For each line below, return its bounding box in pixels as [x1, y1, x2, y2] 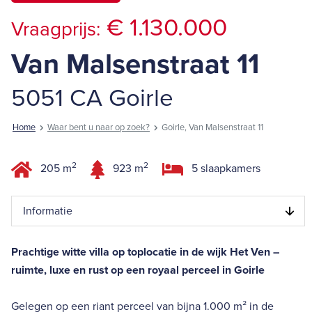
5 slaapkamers [189, 162, 260, 176]
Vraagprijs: [11, 17, 100, 41]
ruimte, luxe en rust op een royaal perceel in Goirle [11, 263, 265, 277]
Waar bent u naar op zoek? [47, 121, 150, 133]
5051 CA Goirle [11, 83, 173, 113]
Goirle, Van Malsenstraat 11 [162, 121, 263, 133]
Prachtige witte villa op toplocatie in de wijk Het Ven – [11, 244, 279, 259]
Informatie [23, 203, 72, 218]
